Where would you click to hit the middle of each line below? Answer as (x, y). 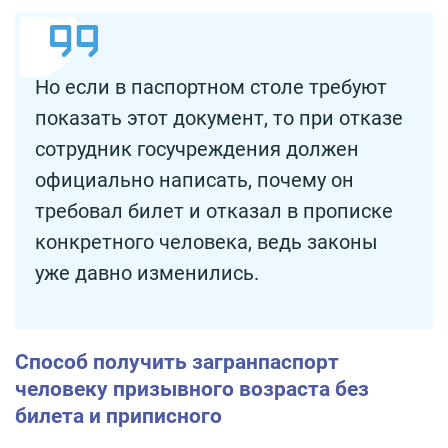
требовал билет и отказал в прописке (214, 211)
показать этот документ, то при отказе (219, 118)
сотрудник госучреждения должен (197, 149)
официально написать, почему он (194, 180)
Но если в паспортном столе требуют (211, 87)
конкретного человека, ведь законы (206, 242)
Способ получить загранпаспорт (177, 362)
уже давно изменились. (147, 273)
